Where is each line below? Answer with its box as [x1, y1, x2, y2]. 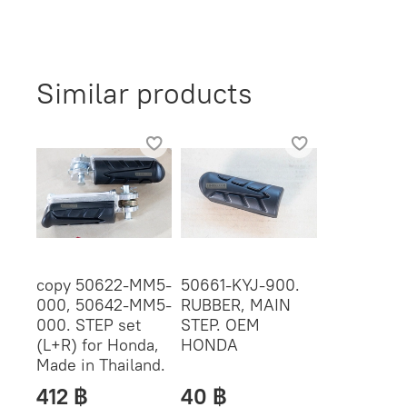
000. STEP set [36, 314, 141, 336]
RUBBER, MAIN [181, 294, 292, 316]
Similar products [36, 74, 253, 112]
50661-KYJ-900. [181, 274, 301, 296]
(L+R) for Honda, [36, 334, 159, 356]
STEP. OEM [181, 314, 261, 336]
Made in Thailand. [36, 354, 165, 376]
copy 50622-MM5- [36, 274, 172, 296]
